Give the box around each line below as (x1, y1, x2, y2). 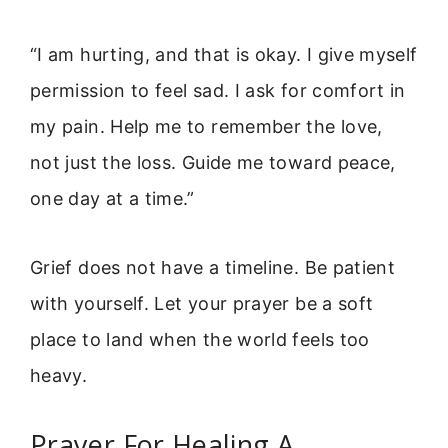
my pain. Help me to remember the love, (30, 116, 383, 138)
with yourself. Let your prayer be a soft (30, 292, 374, 314)
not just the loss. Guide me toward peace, (30, 152, 396, 174)
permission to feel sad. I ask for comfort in (30, 80, 406, 102)
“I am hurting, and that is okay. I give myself (30, 44, 418, 66)
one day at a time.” (30, 188, 195, 210)
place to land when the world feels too (30, 328, 370, 350)
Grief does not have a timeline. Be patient (30, 256, 396, 278)
